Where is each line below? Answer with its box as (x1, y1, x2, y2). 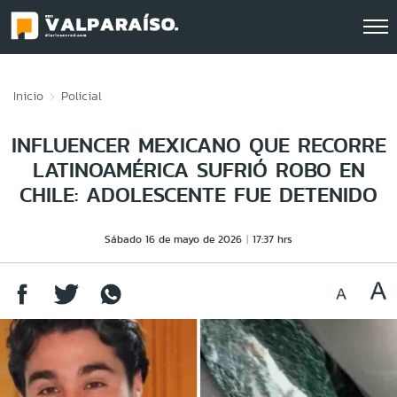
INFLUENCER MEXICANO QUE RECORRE (11, 129, 386, 160)
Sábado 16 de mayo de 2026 (105, 231, 242, 246)
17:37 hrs (253, 231, 292, 246)
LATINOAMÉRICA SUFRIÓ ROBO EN (32, 154, 365, 185)
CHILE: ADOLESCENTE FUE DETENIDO (19, 179, 378, 210)
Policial (61, 87, 102, 105)
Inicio (13, 87, 43, 105)
